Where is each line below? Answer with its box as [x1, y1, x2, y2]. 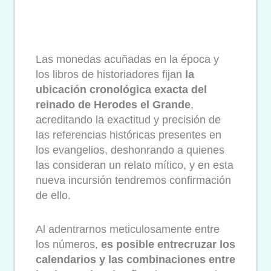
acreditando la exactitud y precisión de [36, 113, 221, 126]
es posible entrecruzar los [101, 238, 235, 251]
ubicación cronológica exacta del [36, 83, 207, 96]
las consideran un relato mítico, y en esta [36, 158, 233, 171]
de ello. [36, 189, 71, 201]
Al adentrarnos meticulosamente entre [36, 223, 220, 236]
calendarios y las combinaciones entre [36, 253, 235, 266]
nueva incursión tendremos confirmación [36, 174, 231, 186]
